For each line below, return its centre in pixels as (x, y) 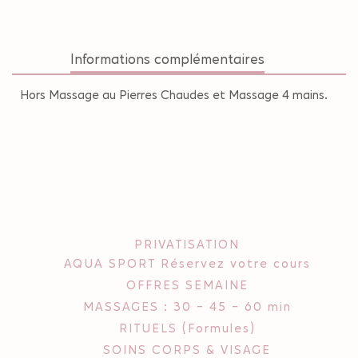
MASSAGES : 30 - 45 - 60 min (187, 306)
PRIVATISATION (187, 244)
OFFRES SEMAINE (187, 284)
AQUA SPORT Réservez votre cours (187, 263)
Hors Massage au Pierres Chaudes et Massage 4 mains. (174, 94)
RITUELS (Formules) (187, 328)
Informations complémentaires (167, 59)
